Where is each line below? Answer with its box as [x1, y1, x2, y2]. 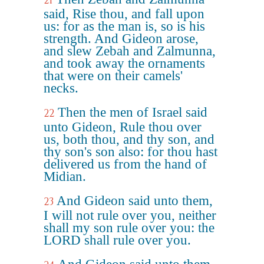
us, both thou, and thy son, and [44, 132, 214, 147]
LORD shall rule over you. [44, 233, 191, 247]
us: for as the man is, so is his [44, 19, 205, 34]
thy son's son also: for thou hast [44, 144, 217, 159]
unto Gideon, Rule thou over [44, 120, 202, 134]
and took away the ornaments [44, 56, 205, 71]
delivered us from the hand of [44, 157, 207, 171]
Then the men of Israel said [58, 105, 207, 120]
